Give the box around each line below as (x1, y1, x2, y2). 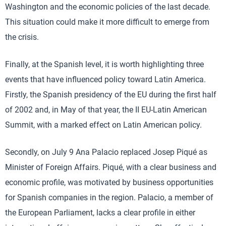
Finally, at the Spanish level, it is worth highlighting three (5, 60, 204, 69)
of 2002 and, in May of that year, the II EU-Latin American (5, 105, 207, 115)
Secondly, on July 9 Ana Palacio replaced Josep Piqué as (5, 147, 207, 157)
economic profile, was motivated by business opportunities (5, 178, 213, 187)
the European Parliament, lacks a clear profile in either (5, 208, 195, 217)
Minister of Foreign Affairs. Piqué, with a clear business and (5, 162, 216, 172)
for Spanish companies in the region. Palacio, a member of (5, 193, 213, 202)
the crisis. (5, 32, 39, 42)
